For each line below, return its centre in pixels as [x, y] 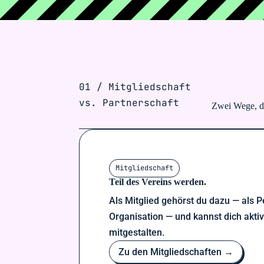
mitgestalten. [137, 232]
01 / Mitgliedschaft [135, 87]
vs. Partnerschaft [129, 103]
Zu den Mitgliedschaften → [176, 252]
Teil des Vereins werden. [158, 181]
